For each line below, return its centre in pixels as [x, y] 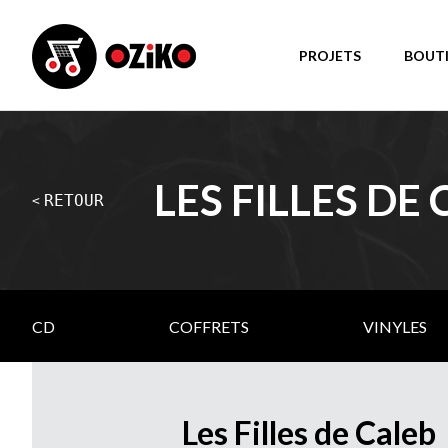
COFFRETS [209, 326]
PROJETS [330, 55]
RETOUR [74, 200]
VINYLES [395, 326]
